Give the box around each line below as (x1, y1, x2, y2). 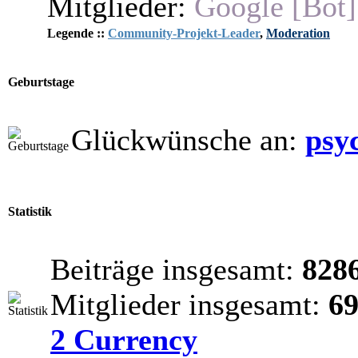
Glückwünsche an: (71, 123, 305, 157)
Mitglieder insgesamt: (50, 288, 328, 321)
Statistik (8, 205, 52, 219)
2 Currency (50, 323, 197, 356)
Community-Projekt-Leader (108, 26, 260, 40)
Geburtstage (8, 75, 74, 89)
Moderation (266, 26, 330, 40)
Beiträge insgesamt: (50, 253, 302, 286)
